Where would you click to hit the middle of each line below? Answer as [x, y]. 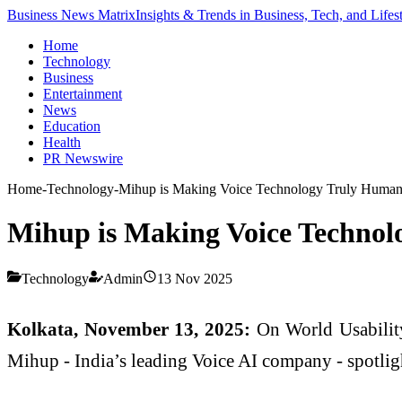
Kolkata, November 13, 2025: [129, 328]
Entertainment [83, 94]
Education [72, 126]
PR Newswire [83, 158]
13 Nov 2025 [195, 278]
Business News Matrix [71, 15]
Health [62, 142]
